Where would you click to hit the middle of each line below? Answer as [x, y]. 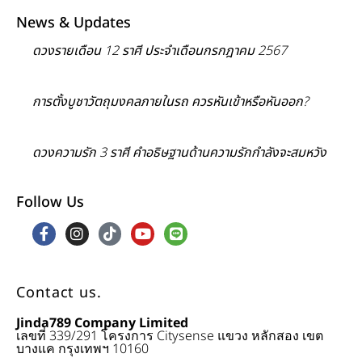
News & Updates [74, 23]
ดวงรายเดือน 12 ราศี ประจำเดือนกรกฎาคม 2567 [160, 51]
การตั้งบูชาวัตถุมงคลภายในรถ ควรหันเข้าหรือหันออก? [170, 102]
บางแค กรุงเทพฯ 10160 [82, 349]
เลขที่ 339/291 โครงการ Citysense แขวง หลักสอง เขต [170, 336]
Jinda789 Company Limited [102, 323]
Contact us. [59, 293]
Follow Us [50, 202]
